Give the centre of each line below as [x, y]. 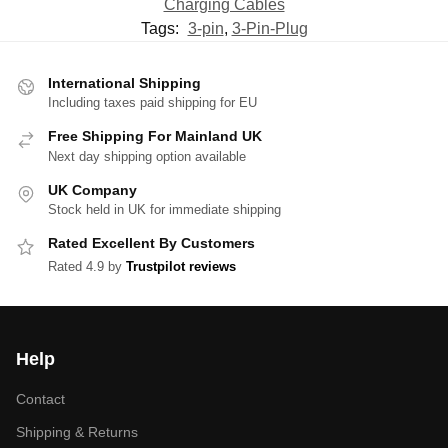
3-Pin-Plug [269, 28]
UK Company [92, 189]
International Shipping [124, 82]
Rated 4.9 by [87, 267]
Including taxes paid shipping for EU [152, 103]
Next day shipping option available [147, 156]
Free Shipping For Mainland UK [155, 136]
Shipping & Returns [77, 432]
